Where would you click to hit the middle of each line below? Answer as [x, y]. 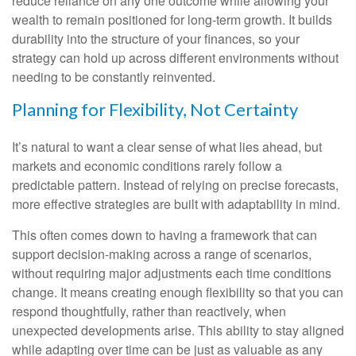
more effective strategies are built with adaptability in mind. [176, 204]
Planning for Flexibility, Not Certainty [155, 109]
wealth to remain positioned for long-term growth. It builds [172, 19]
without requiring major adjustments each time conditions [172, 273]
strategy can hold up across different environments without [175, 58]
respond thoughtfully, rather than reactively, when [149, 311]
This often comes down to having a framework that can [164, 235]
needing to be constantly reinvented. [114, 77]
